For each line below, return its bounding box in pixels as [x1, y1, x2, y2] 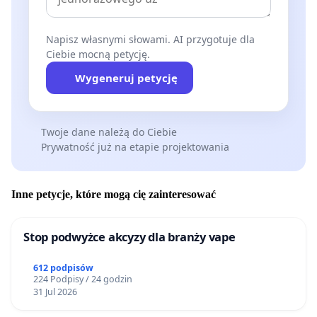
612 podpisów [33, 262, 93, 275]
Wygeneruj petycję [74, 70, 178, 85]
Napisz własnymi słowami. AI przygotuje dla [46, 32, 255, 46]
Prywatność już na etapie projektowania [40, 139, 229, 154]
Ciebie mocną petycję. [46, 47, 150, 61]
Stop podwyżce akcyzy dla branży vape [23, 229, 236, 246]
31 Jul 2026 [33, 286, 77, 299]
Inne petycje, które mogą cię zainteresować [11, 188, 216, 201]
